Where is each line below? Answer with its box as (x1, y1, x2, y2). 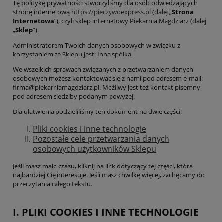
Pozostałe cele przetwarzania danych (33, 133, 169, 145)
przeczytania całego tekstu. (13, 179, 92, 188)
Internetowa (13, 16, 54, 26)
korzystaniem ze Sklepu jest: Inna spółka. (13, 50, 133, 59)
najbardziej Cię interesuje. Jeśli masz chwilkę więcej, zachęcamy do (13, 170, 205, 179)
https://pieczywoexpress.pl (71, 7, 151, 17)
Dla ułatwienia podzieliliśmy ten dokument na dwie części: (13, 107, 182, 116)
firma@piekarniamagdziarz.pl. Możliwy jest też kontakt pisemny (13, 83, 200, 92)
